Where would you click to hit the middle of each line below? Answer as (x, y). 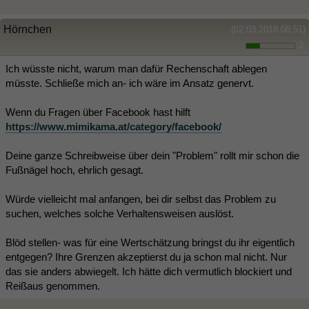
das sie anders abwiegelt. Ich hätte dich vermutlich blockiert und (149, 271)
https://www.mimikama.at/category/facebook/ (113, 127)
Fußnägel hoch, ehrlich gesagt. (74, 170)
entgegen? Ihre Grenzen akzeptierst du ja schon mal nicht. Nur (146, 257)
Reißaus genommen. (53, 286)
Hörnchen (28, 29)
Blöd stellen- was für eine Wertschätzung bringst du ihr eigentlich (150, 242)
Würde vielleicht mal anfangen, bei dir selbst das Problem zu (141, 199)
